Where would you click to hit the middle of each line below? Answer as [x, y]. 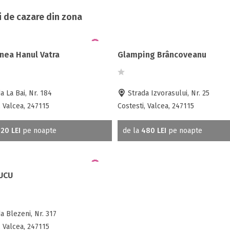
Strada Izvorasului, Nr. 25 [167, 93]
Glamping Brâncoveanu [162, 54]
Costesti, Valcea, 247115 [156, 106]
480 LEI [154, 130]
